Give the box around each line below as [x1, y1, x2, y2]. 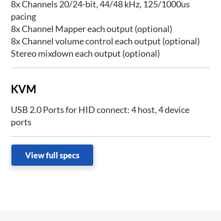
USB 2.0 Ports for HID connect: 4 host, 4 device [11, 104, 190, 115]
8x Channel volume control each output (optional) [11, 35, 200, 46]
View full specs [25, 150, 80, 160]
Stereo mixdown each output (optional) [11, 47, 160, 59]
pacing [11, 10, 37, 22]
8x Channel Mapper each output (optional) [11, 23, 173, 34]
